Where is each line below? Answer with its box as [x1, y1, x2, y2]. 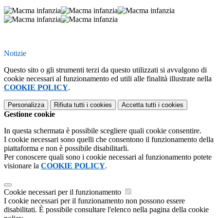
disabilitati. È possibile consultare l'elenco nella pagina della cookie [4, 205, 209, 214]
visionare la [4, 162, 41, 170]
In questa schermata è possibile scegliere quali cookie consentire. [4, 127, 201, 135]
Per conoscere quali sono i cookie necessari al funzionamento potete [4, 153, 212, 162]
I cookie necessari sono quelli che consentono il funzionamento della [4, 135, 214, 144]
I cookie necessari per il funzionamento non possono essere [4, 197, 185, 205]
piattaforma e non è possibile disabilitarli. [4, 144, 129, 153]
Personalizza [8, 101, 44, 109]
